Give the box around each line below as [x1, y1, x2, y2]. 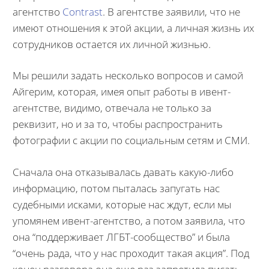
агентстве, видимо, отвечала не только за [12, 101, 211, 115]
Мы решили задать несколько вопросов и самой [12, 68, 243, 82]
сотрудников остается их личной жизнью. [12, 37, 211, 51]
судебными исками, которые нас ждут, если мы [12, 197, 231, 211]
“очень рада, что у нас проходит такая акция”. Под [12, 246, 249, 260]
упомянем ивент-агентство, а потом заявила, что [12, 213, 245, 228]
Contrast [62, 4, 103, 19]
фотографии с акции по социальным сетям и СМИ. [12, 133, 250, 147]
